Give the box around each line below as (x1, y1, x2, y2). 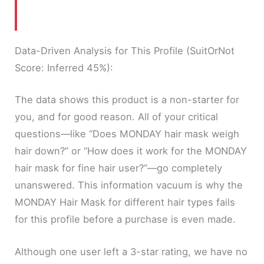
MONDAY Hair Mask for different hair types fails (15, 196, 236, 209)
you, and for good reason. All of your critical (15, 111, 219, 123)
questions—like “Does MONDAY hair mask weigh (15, 128, 240, 140)
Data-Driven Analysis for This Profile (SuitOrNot (15, 45, 235, 57)
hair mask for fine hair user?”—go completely (15, 162, 223, 174)
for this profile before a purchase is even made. (15, 213, 236, 226)
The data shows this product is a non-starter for (15, 94, 240, 106)
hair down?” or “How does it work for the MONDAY (15, 145, 247, 157)
